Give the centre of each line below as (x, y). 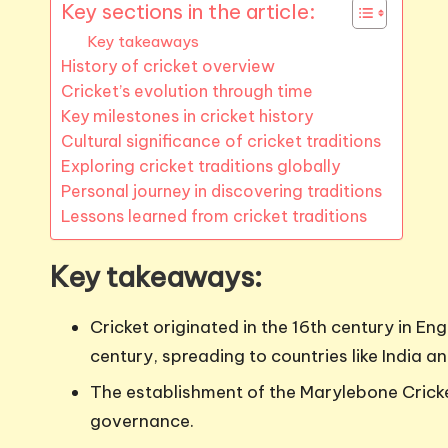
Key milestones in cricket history (187, 116)
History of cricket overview (168, 66)
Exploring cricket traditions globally (200, 166)
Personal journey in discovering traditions (221, 191)
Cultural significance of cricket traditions (221, 141)
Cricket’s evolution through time (187, 91)
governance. (142, 420)
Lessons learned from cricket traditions (214, 216)
